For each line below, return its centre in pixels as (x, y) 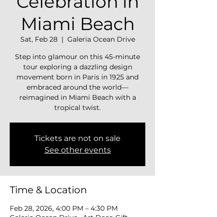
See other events (77, 150)
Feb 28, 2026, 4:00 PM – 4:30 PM (64, 208)
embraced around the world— (77, 87)
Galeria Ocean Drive (101, 39)
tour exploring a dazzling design (77, 67)
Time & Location (48, 190)
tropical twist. (77, 108)
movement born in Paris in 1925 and (77, 77)
